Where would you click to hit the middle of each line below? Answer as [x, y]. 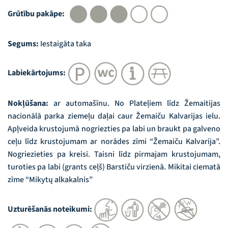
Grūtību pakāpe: [37, 13]
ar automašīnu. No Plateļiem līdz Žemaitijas [137, 104]
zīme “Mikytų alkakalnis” [50, 180]
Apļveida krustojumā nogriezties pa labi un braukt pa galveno [114, 129]
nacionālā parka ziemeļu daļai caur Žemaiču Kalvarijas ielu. [114, 116]
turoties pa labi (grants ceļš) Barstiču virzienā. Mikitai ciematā [114, 167]
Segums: [24, 44]
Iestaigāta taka [66, 44]
